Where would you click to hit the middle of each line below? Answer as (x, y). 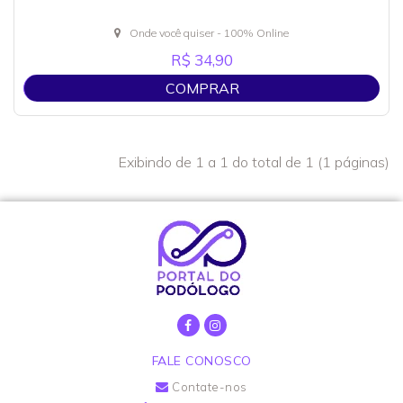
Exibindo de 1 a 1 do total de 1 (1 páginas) (254, 162)
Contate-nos (208, 387)
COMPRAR (202, 88)
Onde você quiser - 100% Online (209, 33)
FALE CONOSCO (201, 361)
